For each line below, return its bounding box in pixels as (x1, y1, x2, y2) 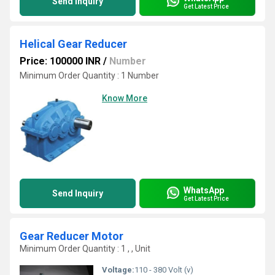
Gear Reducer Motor (20, 230, 123, 242)
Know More (102, 93, 147, 103)
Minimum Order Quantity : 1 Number (20, 71, 159, 80)
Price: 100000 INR (20, 55, 101, 67)
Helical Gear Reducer (20, 37, 127, 50)
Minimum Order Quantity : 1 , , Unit (20, 244, 150, 254)
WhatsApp (184, 185, 224, 195)
